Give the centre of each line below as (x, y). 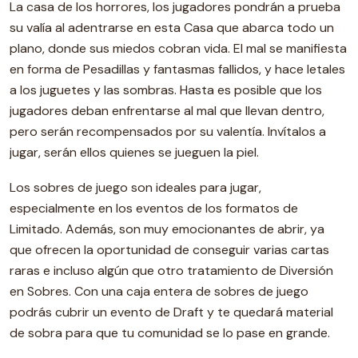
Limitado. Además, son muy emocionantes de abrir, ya (167, 229)
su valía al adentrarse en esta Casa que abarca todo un (172, 28)
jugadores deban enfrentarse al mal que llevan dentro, (167, 111)
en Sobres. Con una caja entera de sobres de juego (159, 291)
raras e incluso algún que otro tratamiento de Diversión (171, 270)
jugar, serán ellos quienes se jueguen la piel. (134, 152)
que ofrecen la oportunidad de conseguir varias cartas (169, 250)
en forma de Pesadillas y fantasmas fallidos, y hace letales (177, 69)
